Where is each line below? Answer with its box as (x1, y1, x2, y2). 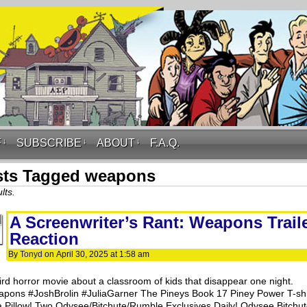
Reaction (10, 230, 79, 248)
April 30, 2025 (56, 249, 108, 259)
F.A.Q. (150, 137, 180, 149)
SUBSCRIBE (16, 137, 82, 149)
